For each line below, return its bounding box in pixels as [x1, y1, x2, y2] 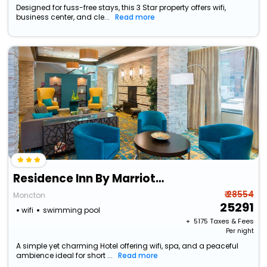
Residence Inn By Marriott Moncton [156, 170, 164, 187]
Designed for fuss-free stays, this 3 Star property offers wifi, [16, 2, 226, 13]
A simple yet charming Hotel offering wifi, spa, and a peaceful [16, 241, 239, 252]
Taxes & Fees [209, 216, 254, 226]
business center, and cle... [16, 12, 110, 23]
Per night [225, 226, 254, 236]
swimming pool [43, 205, 101, 216]
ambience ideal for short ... [16, 250, 113, 261]
